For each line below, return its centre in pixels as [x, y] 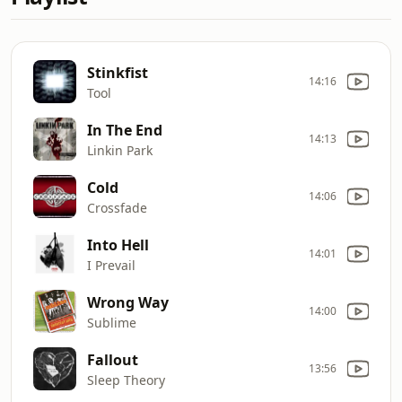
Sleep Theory [126, 380]
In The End [125, 130]
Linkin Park [120, 150]
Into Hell [118, 245]
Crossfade [117, 207]
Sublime [112, 322]
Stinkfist [118, 72]
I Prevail [111, 265]
